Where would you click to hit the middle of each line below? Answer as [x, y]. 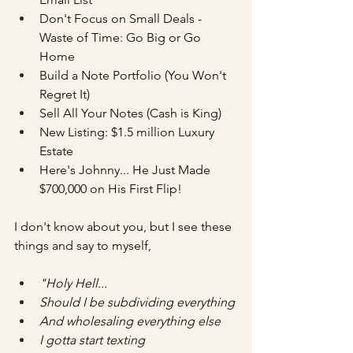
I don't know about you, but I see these [124, 227]
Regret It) [65, 94]
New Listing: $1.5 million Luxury [128, 132]
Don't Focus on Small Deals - [122, 19]
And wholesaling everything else [130, 321]
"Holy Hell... [73, 283]
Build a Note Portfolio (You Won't [134, 75]
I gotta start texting [92, 340]
